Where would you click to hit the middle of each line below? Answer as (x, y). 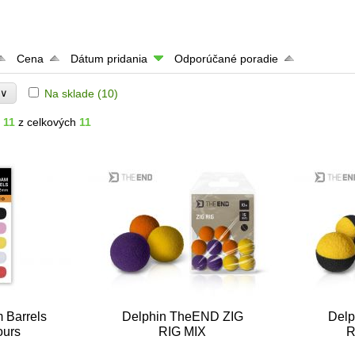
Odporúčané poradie (227, 59)
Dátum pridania (109, 59)
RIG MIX (183, 332)
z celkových (48, 122)
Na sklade (70, 94)
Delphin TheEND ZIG (182, 317)
